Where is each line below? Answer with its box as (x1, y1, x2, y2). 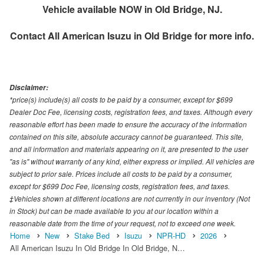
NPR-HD (157, 229, 186, 241)
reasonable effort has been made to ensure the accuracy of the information (9, 118, 247, 129)
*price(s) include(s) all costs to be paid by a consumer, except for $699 (9, 94, 233, 104)
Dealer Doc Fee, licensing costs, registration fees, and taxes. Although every (9, 106, 252, 117)
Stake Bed (74, 229, 110, 241)
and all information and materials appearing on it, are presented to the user (9, 143, 248, 154)
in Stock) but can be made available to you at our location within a (9, 205, 219, 216)
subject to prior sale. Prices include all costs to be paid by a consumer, (9, 168, 232, 179)
